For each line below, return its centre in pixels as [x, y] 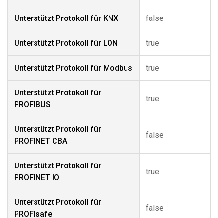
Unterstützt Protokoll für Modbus [73, 68]
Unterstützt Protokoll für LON [66, 43]
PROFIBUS [32, 104]
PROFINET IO [37, 177]
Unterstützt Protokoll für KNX [66, 18]
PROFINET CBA [41, 141]
